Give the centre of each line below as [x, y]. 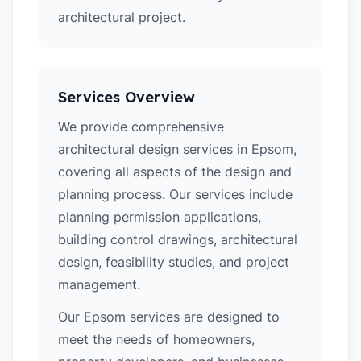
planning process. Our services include [175, 194]
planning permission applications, [160, 217]
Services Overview [127, 97]
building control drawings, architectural [178, 239]
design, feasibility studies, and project [174, 262]
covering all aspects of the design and [175, 172]
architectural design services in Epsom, [177, 149]
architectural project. [122, 17]
